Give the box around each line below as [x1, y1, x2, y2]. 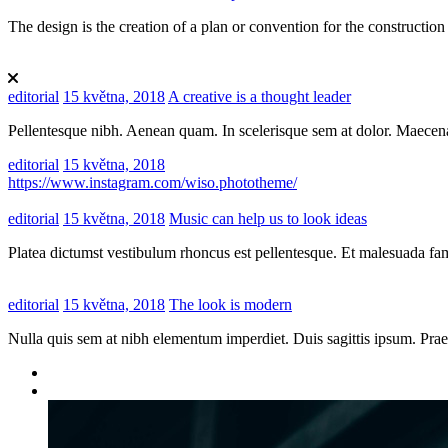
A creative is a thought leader [168, 88, 351, 106]
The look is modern [169, 296, 292, 314]
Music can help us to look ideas [169, 210, 367, 228]
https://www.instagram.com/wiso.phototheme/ [8, 174, 297, 192]
